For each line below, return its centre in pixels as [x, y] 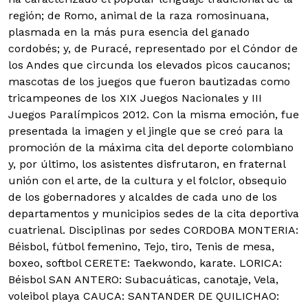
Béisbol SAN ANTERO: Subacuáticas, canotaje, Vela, [143, 279]
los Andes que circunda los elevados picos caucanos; [149, 65]
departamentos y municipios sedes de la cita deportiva [154, 213]
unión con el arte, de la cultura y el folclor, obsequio [147, 180]
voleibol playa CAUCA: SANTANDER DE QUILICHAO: [144, 296]
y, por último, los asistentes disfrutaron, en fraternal [147, 164]
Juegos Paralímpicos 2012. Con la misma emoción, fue [154, 114]
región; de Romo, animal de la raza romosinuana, [139, 15]
